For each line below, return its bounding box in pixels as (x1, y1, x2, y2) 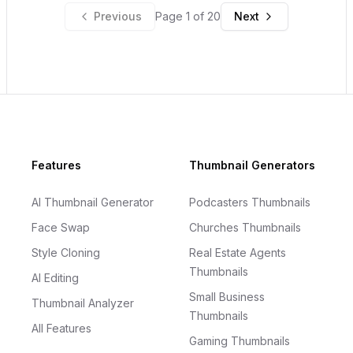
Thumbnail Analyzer (32, 296, 134, 310)
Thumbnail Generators (189, 158, 315, 172)
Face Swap (32, 221, 90, 234)
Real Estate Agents (189, 246, 286, 259)
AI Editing (32, 271, 79, 284)
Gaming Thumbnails (189, 334, 290, 347)
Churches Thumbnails (189, 221, 301, 234)
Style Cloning (32, 246, 100, 259)
